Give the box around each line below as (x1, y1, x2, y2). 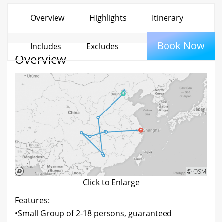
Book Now (157, 38, 205, 52)
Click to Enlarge (82, 176, 140, 188)
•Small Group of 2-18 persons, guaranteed (15, 207, 172, 219)
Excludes (86, 40, 119, 52)
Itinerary (152, 12, 183, 23)
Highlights (89, 12, 127, 23)
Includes (30, 40, 61, 52)
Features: (15, 194, 50, 206)
